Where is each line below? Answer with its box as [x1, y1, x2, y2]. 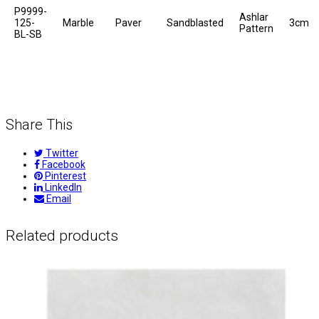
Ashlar [239, 11, 268, 23]
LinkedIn [45, 182, 82, 194]
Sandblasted [167, 17, 224, 29]
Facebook [42, 159, 85, 171]
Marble [63, 17, 94, 29]
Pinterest [45, 170, 86, 182]
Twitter [46, 147, 78, 159]
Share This [6, 116, 73, 134]
